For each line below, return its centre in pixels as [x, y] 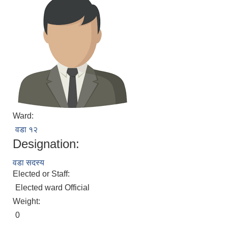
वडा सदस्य [28, 163]
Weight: [27, 202]
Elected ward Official [52, 188]
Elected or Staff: [42, 174]
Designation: [46, 144]
